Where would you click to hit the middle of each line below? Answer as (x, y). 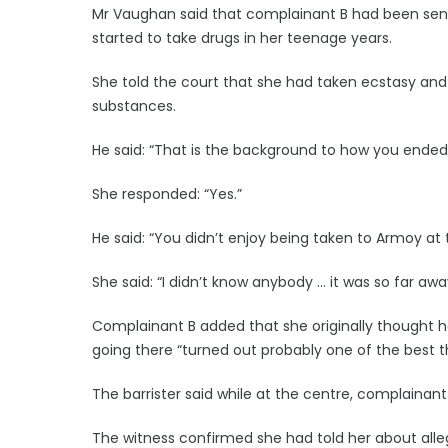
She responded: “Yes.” (167, 193)
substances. (134, 105)
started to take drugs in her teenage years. (242, 37)
